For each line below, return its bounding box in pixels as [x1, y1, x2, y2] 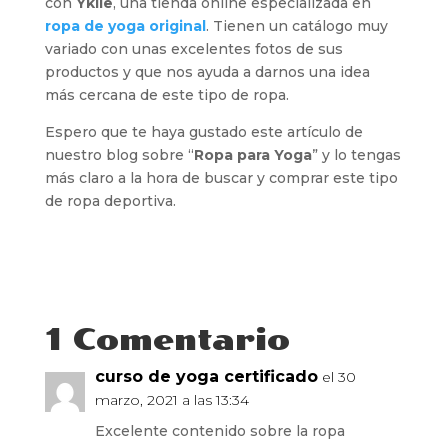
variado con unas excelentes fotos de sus [44, 40, 343, 59]
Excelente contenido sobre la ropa [94, 422, 345, 441]
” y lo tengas [311, 146, 401, 165]
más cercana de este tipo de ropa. [44, 86, 289, 105]
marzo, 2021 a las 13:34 [94, 391, 249, 410]
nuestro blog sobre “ [44, 146, 194, 165]
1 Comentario [44, 322, 290, 359]
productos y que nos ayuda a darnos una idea [44, 63, 370, 82]
